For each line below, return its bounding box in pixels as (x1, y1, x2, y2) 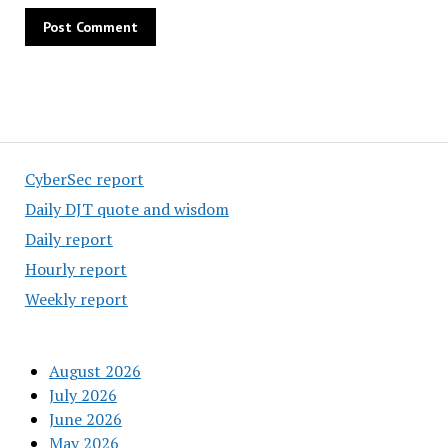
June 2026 (48, 408, 122, 430)
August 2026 (48, 360, 141, 382)
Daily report (24, 228, 113, 250)
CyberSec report (24, 168, 144, 190)
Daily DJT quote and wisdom (24, 198, 229, 220)
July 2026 (48, 384, 117, 406)
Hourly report (24, 258, 127, 280)
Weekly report (24, 288, 128, 310)
